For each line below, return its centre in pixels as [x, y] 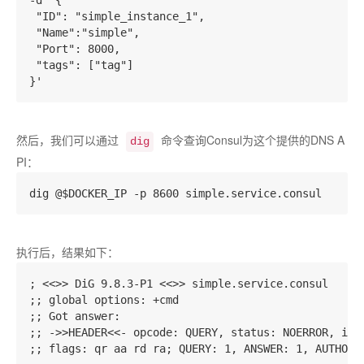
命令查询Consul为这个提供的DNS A [251, 140]
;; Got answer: [75, 316]
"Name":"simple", [84, 32]
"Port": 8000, [78, 49]
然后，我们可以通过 [69, 140]
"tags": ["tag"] [81, 65]
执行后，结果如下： [67, 252]
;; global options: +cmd [104, 300]
